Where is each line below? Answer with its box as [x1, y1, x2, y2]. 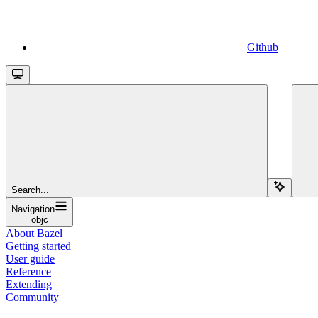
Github [247, 40, 278, 53]
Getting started [6, 239, 71, 252]
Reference [6, 265, 51, 278]
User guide [6, 252, 55, 265]
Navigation [11, 203, 55, 214]
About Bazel [6, 226, 62, 239]
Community [6, 290, 59, 303]
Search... [11, 184, 49, 195]
